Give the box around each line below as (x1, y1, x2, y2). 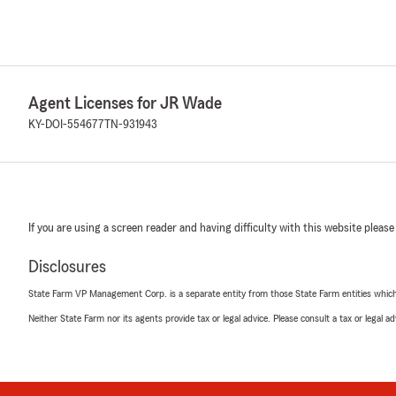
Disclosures (28, 258, 106, 276)
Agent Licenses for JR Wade (28, 95, 222, 112)
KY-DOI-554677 (28, 118, 104, 131)
